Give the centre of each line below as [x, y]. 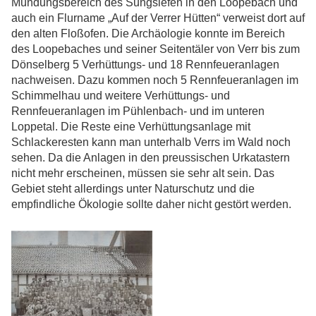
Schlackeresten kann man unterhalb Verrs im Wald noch [151, 142]
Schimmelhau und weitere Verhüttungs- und [121, 96]
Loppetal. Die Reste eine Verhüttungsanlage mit [131, 127]
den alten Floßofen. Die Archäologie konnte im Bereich [148, 34]
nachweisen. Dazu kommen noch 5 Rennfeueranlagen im [155, 80]
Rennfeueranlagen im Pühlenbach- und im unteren [138, 111]
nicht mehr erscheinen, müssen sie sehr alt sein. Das [143, 174]
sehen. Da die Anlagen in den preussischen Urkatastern [151, 158]
